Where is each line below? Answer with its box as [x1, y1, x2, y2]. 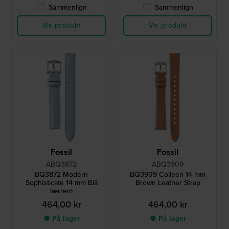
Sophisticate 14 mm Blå [25, 177, 98, 189]
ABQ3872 [46, 159, 77, 170]
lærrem [50, 186, 73, 197]
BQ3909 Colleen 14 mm [130, 169, 205, 180]
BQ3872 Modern [35, 169, 88, 180]
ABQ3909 [152, 159, 184, 170]
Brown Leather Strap [135, 177, 200, 189]
